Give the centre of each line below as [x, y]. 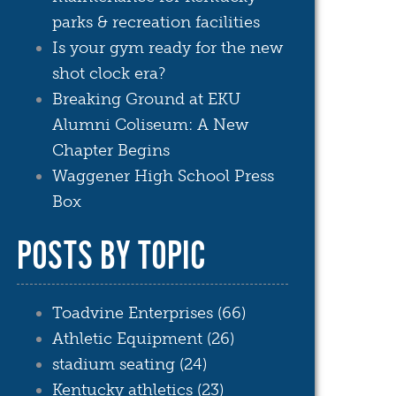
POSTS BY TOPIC [111, 257]
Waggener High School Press [164, 175]
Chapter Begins [111, 150]
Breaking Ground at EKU [147, 99]
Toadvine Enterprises [135, 312]
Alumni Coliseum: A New [151, 124]
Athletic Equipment [130, 338]
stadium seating [116, 364]
